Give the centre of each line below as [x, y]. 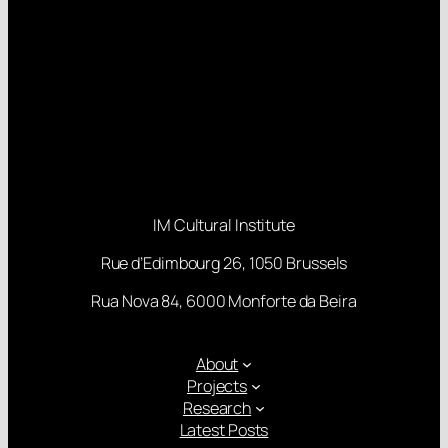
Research [217, 407]
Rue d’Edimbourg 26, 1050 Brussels [224, 263]
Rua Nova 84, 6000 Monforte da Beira [224, 301]
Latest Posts [224, 429]
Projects [217, 385]
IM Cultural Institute [224, 224]
